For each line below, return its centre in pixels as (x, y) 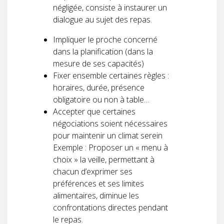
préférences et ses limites (98, 183)
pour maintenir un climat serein (108, 135)
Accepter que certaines (94, 111)
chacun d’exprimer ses (93, 171)
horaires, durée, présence (99, 87)
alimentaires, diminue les (96, 195)
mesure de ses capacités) (98, 63)
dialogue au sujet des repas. (102, 19)
